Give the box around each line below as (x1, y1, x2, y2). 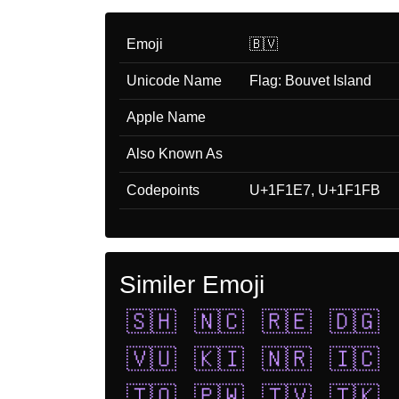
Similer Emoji (119, 270, 265, 298)
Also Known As (126, 145, 223, 161)
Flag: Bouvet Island (249, 72, 371, 88)
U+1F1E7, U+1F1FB (249, 182, 380, 198)
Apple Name (126, 109, 206, 125)
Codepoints (126, 182, 199, 198)
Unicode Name (126, 72, 222, 88)
